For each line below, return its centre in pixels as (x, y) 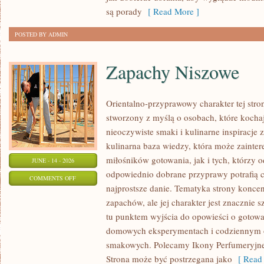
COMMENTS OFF (53, 178)
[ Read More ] (171, 11)
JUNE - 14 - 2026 (53, 160)
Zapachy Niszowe (173, 72)
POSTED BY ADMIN (41, 34)
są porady (124, 11)
